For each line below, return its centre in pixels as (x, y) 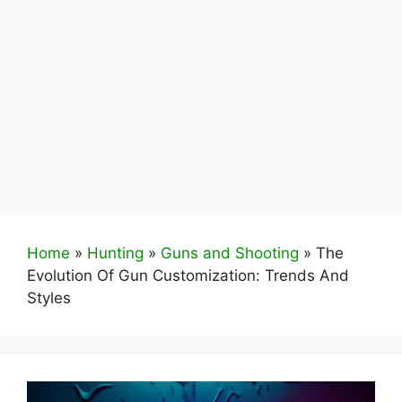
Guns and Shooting (230, 253)
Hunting (115, 253)
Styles (49, 298)
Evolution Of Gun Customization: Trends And (188, 275)
